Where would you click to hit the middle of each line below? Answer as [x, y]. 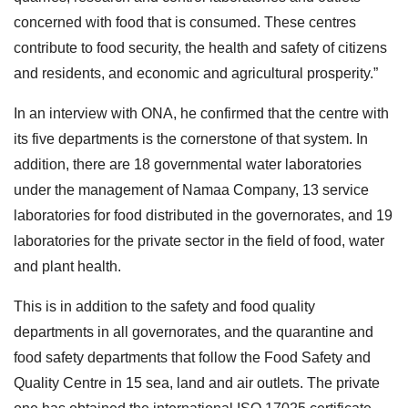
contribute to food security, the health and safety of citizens [200, 47]
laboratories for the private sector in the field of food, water [199, 240]
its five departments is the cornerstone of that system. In [191, 138]
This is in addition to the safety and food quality [164, 306]
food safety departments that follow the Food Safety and [192, 357]
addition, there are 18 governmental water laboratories [188, 164]
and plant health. [67, 266]
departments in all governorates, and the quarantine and [194, 331]
